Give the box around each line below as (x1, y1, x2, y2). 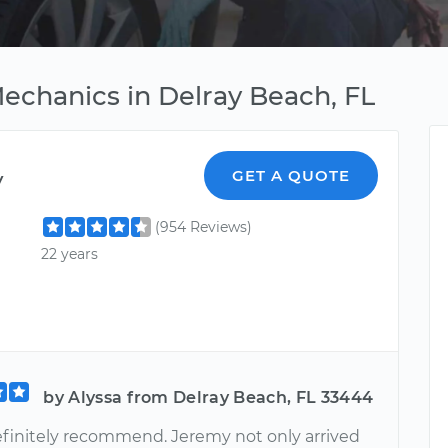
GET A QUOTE (232, 166, 351, 185)
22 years (41, 245, 99, 264)
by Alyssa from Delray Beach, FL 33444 (43, 387, 374, 407)
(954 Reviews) (155, 218, 253, 236)
